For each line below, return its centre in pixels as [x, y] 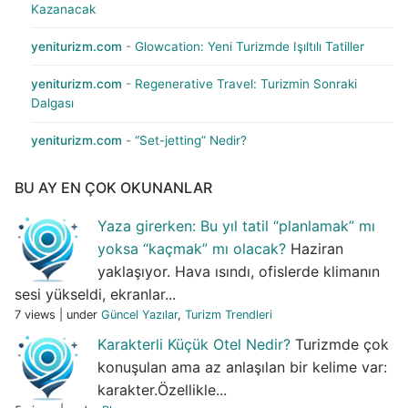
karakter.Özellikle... [162, 389]
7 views [35, 315]
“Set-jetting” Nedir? [191, 141]
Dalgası [52, 103]
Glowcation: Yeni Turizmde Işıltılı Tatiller [250, 46]
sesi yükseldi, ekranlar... [95, 295]
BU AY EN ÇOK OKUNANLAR [113, 188]
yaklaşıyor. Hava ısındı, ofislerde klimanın [239, 272]
